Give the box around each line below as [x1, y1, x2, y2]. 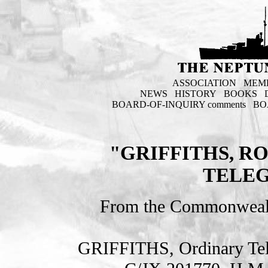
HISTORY [174, 89, 217, 99]
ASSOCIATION [172, 78, 236, 88]
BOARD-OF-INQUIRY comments [112, 99, 246, 109]
